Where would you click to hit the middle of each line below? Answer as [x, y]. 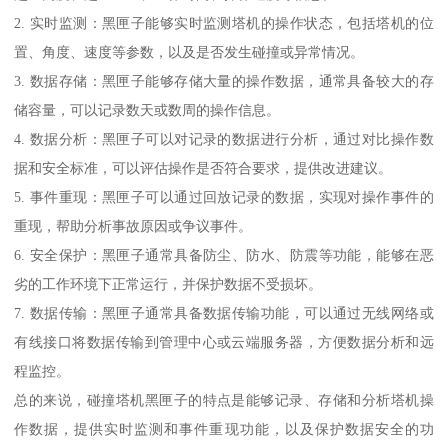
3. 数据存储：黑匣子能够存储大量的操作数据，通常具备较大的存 [224, 80]
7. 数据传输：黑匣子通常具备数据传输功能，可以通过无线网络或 [224, 312]
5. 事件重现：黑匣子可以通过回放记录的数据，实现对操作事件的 [224, 196]
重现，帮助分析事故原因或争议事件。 [133, 225]
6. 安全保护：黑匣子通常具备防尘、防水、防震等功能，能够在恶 [224, 254]
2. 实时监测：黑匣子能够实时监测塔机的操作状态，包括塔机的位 [224, 22]
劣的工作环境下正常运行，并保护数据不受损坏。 [168, 283]
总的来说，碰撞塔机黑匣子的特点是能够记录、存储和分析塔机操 [224, 399]
